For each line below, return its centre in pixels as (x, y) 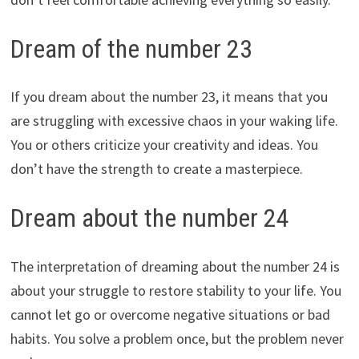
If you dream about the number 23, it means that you (169, 97)
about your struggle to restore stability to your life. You (175, 290)
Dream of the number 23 (131, 48)
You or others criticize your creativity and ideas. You (164, 145)
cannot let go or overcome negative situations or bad (170, 314)
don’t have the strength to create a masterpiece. (156, 169)
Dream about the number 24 (149, 218)
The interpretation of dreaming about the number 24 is (175, 266)
